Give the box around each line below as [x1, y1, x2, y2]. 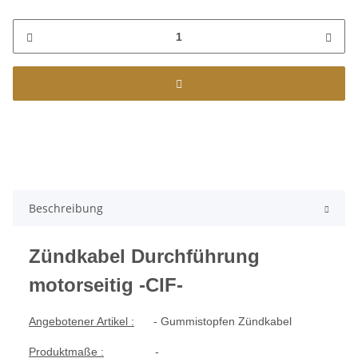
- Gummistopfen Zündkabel [134, 315, 292, 328]
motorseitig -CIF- [29, 274, 183, 296]
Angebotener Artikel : [29, 315, 134, 328]
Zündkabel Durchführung [29, 245, 260, 268]
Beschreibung [29, 201, 103, 217]
